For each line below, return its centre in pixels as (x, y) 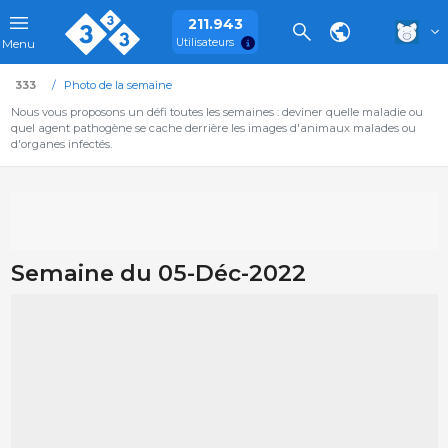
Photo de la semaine (117, 85)
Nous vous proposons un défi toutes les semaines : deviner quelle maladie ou (216, 112)
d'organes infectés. (61, 144)
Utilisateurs (204, 42)
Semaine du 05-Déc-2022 (158, 273)
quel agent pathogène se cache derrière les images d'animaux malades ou (213, 128)
